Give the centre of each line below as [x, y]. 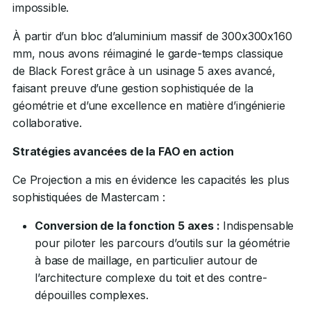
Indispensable [257, 225]
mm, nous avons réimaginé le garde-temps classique [148, 53]
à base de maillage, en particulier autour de [146, 260]
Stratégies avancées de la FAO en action [123, 151]
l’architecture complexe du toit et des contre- [151, 277]
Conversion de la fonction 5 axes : [127, 225]
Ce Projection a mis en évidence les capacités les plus [151, 179]
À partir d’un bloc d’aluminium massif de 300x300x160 [152, 36]
